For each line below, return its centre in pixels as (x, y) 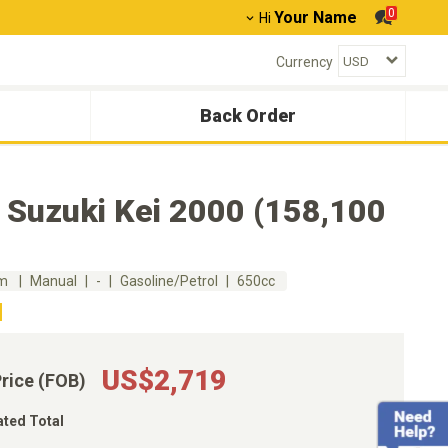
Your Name (315, 17)
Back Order (248, 115)
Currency (304, 61)
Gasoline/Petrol (169, 281)
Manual (53, 281)
